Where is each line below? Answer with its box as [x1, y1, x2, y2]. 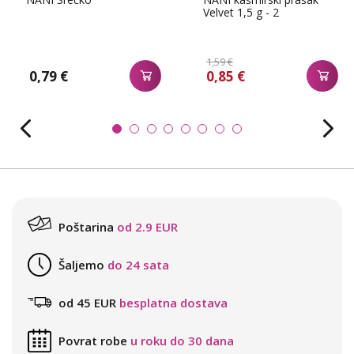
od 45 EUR [58, 295, 116, 311]
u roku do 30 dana [130, 333, 234, 349]
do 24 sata [107, 257, 169, 273]
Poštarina [58, 219, 114, 235]
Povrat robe [58, 333, 127, 349]
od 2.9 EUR [117, 219, 178, 235]
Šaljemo [58, 257, 104, 273]
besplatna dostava [119, 295, 228, 311]
